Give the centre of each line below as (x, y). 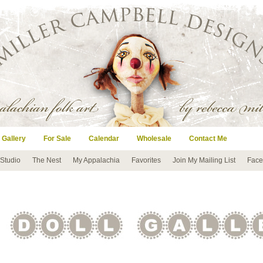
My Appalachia (96, 160)
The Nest (47, 160)
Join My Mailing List (204, 160)
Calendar (104, 139)
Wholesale (154, 139)
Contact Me (208, 139)
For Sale (57, 139)
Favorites (146, 160)
